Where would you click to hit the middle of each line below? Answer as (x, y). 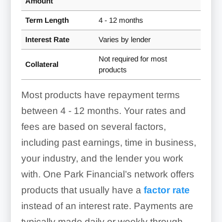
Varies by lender (124, 39)
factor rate (166, 190)
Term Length (47, 20)
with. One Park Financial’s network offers (108, 174)
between (41, 111)
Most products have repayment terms (100, 95)
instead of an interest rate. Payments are (107, 206)
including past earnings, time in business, (109, 142)
